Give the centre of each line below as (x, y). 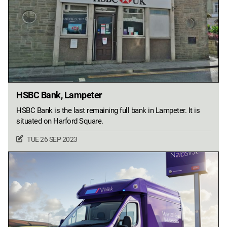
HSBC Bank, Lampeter (59, 95)
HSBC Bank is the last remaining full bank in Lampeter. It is (108, 110)
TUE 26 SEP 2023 (52, 139)
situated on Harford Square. (60, 121)
